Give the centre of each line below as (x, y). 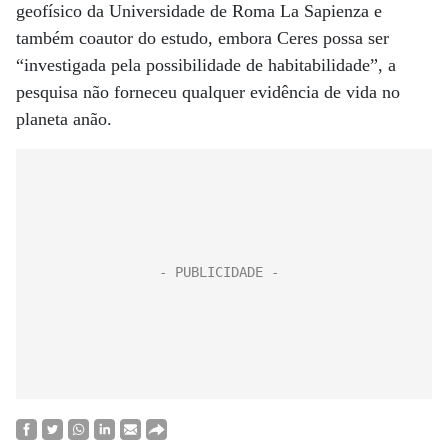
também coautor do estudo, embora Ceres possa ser (202, 38)
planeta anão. (64, 119)
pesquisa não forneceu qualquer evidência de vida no (208, 92)
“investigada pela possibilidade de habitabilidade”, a (206, 65)
